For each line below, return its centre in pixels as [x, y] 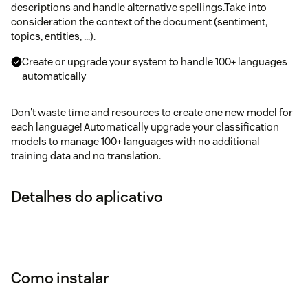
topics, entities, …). [53, 36]
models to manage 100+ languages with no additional [135, 141]
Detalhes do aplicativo [87, 196]
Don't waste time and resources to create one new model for [152, 112]
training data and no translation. [86, 155]
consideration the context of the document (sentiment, [139, 21]
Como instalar [60, 277]
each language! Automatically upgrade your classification [145, 126]
